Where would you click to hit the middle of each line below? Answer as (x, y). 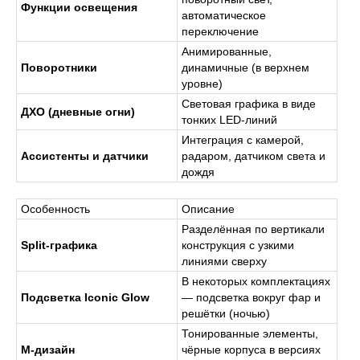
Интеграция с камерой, (243, 139)
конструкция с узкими (238, 245)
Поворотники (59, 67)
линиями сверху (224, 261)
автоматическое (224, 15)
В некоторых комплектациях (256, 281)
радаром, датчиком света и (254, 155)
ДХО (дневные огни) (78, 111)
